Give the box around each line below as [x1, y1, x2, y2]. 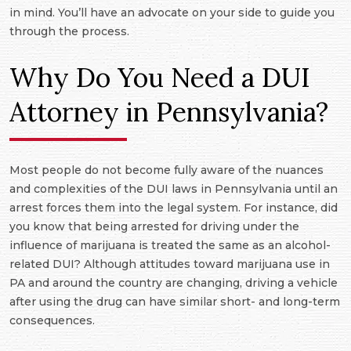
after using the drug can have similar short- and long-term [9, 295, 340, 309]
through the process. [9, 24, 129, 39]
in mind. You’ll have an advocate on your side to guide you [9, 5, 335, 20]
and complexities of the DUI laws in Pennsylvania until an [9, 182, 338, 197]
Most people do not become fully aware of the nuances [9, 163, 324, 178]
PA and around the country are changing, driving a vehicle [9, 276, 338, 291]
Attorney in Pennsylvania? [9, 95, 328, 129]
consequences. [9, 313, 95, 328]
